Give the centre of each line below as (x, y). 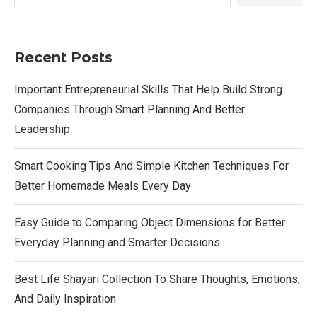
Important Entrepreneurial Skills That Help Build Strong (148, 89)
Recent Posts (63, 57)
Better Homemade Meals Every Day (103, 185)
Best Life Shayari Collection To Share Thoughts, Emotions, (157, 279)
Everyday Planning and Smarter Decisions (117, 242)
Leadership (42, 129)
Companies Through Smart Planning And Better (129, 109)
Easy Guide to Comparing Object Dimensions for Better (150, 222)
